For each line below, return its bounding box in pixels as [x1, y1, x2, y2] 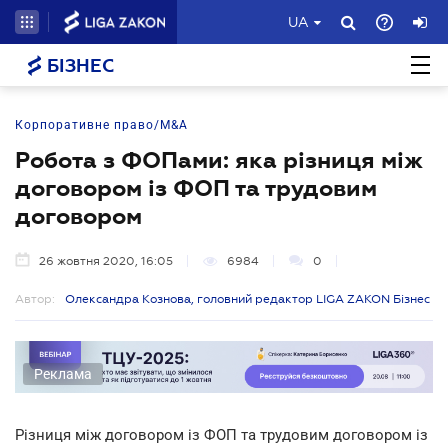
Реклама [34, 365, 92, 382]
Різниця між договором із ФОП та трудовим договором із [15, 425, 428, 444]
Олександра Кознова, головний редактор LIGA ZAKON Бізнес [65, 292, 430, 306]
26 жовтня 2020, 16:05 [39, 254, 173, 268]
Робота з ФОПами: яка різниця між [15, 147, 423, 173]
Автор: [15, 292, 55, 306]
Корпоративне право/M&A [15, 118, 188, 132]
